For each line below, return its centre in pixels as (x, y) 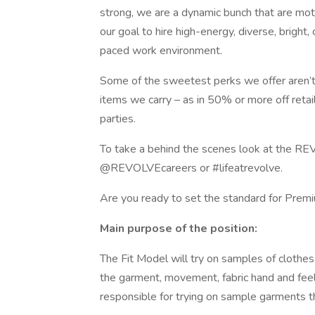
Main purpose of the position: (179, 229)
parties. (118, 119)
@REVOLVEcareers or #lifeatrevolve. (191, 168)
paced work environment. (161, 51)
